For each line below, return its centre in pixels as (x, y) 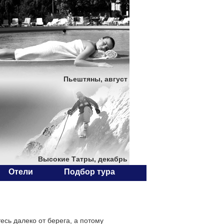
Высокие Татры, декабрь (83, 159)
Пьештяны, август (95, 79)
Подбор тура (89, 172)
